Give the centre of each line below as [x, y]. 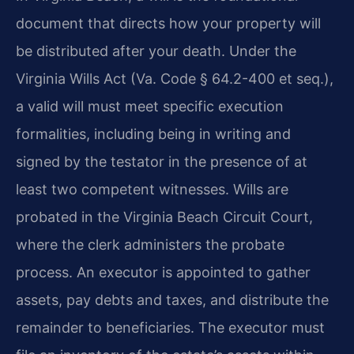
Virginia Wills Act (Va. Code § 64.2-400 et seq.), [175, 78]
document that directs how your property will [168, 23]
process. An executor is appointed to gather [163, 272]
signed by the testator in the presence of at [162, 161]
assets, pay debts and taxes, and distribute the [172, 299]
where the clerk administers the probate [150, 244]
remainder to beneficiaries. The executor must [170, 327]
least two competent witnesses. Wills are [152, 189]
